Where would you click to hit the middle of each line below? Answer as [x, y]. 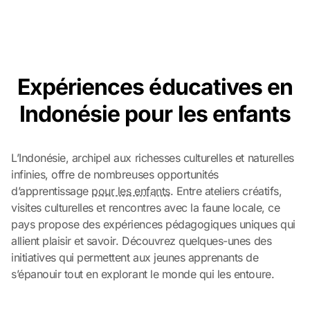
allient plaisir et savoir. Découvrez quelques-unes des [142, 241]
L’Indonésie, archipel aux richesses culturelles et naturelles [153, 158]
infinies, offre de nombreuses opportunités [115, 174]
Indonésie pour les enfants [155, 114]
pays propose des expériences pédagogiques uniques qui [153, 224]
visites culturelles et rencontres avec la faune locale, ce [146, 208]
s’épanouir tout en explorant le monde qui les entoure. [143, 274]
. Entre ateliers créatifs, [226, 191]
